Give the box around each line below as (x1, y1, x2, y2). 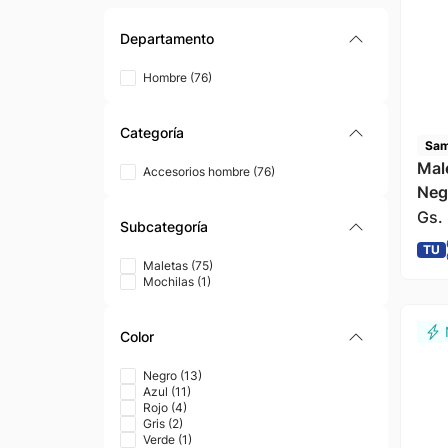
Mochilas (142, 274, 194, 289)
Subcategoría (120, 218, 208, 235)
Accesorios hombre (142, 164, 250, 179)
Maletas (142, 258, 188, 273)
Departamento (120, 30, 214, 47)
